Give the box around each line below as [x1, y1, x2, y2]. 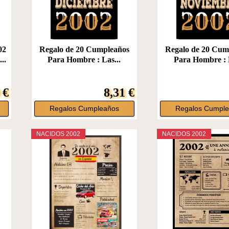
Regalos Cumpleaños [49, 104, 119, 112]
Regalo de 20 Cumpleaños [39, 44, 129, 54]
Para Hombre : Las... [48, 55, 121, 64]
